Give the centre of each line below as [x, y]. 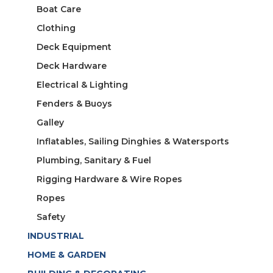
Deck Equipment [74, 47]
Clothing [56, 28]
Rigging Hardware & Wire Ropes [109, 179]
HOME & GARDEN [66, 255]
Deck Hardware [71, 66]
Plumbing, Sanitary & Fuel [94, 161]
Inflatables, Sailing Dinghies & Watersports [133, 142]
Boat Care [58, 9]
